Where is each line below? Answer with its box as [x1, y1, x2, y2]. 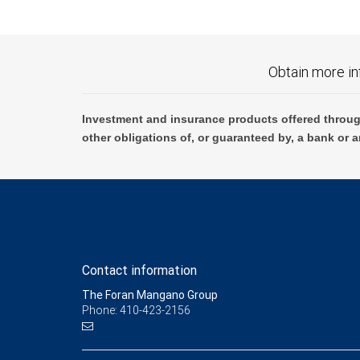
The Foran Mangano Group [82, 288, 218, 303]
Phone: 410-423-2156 [82, 303, 190, 318]
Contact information [82, 262, 197, 279]
